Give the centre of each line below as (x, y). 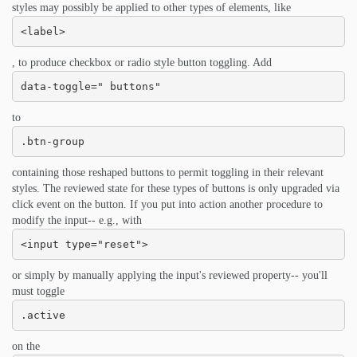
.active (43, 315)
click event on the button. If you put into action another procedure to (167, 204)
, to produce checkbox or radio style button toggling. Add (142, 63)
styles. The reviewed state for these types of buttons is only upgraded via (176, 188)
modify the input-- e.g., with (77, 220)
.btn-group (52, 141)
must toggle (38, 291)
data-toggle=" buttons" (90, 86)
